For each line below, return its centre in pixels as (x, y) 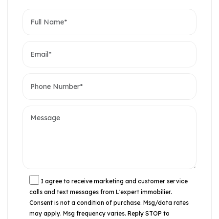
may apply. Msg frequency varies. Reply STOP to (99, 213)
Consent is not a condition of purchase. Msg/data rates (109, 202)
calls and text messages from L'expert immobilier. (101, 192)
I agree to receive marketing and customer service (114, 181)
